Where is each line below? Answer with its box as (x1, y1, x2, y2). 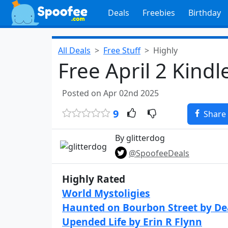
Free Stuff (103, 45, 140, 56)
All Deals (58, 45, 91, 56)
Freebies (142, 7, 175, 18)
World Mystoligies (62, 186, 150, 200)
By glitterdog (115, 132, 165, 144)
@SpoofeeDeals (129, 148, 189, 159)
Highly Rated (62, 172, 125, 186)
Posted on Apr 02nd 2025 (62, 88, 159, 99)
